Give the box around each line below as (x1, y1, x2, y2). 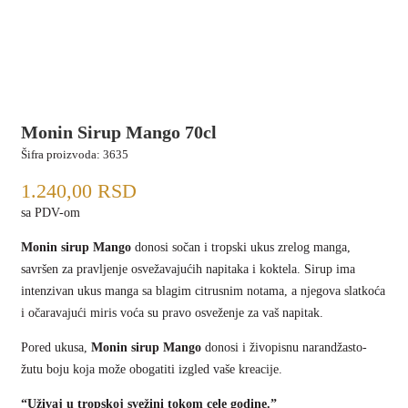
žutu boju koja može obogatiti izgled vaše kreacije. (21, 362, 283, 376)
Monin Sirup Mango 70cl (21, 122, 218, 142)
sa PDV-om (21, 206, 81, 219)
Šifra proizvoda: (21, 148, 101, 161)
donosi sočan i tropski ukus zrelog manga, (131, 240, 352, 254)
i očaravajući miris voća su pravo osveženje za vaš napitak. (21, 306, 324, 320)
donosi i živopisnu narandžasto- (201, 341, 368, 354)
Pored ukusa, (21, 341, 92, 354)
